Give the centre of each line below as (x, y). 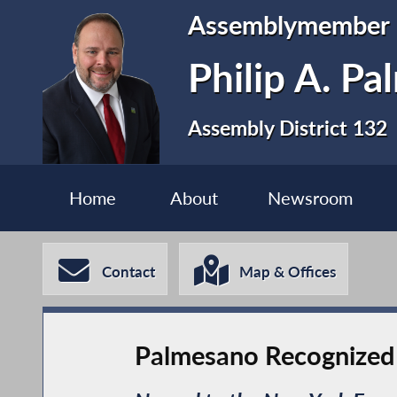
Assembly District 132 (288, 127)
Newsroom (310, 198)
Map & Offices (288, 272)
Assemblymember (289, 24)
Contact (129, 272)
